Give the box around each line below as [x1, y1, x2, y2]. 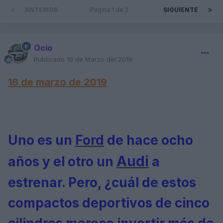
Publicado [34, 55, 67, 64]
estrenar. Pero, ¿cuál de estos [8, 175, 196, 191]
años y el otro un [8, 154, 116, 170]
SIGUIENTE [163, 6, 198, 14]
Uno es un [8, 132, 75, 148]
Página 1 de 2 [90, 6, 131, 14]
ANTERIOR [25, 6, 58, 14]
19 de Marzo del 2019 [67, 55, 132, 64]
